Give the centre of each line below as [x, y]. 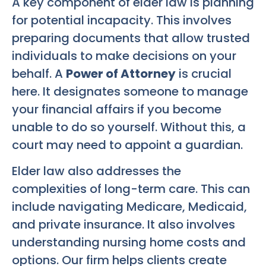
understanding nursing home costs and [129, 243]
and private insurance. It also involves [123, 225]
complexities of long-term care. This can [131, 189]
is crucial [204, 74]
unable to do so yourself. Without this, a [129, 127]
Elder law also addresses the [96, 171]
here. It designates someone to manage [130, 92]
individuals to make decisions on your [124, 56]
